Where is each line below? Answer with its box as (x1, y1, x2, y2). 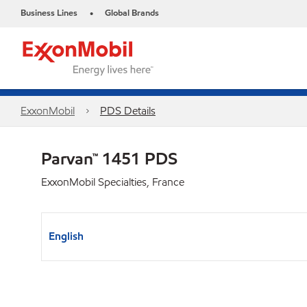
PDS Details (99, 103, 156, 118)
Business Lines (21, 7, 77, 19)
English (49, 229, 84, 243)
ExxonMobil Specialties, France (41, 175, 184, 189)
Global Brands (105, 7, 159, 19)
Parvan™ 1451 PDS (41, 147, 177, 169)
